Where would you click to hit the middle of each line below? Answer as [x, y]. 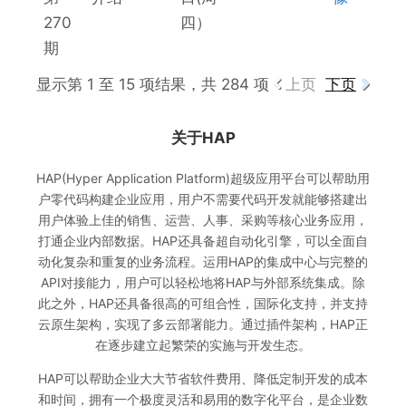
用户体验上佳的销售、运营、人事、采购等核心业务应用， [203, 219]
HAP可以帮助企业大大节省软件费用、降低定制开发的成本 [203, 378]
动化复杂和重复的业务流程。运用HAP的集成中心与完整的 [203, 261]
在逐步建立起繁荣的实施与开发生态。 [203, 344]
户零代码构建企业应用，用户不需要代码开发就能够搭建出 [203, 198]
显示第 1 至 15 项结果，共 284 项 [153, 85]
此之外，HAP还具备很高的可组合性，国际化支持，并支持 [203, 303]
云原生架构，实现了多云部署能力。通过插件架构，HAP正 [203, 324]
